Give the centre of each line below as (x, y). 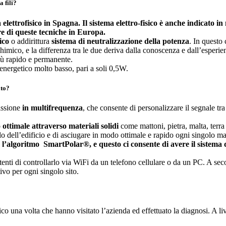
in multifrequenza (52, 108)
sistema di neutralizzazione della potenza (120, 41)
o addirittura (30, 41)
